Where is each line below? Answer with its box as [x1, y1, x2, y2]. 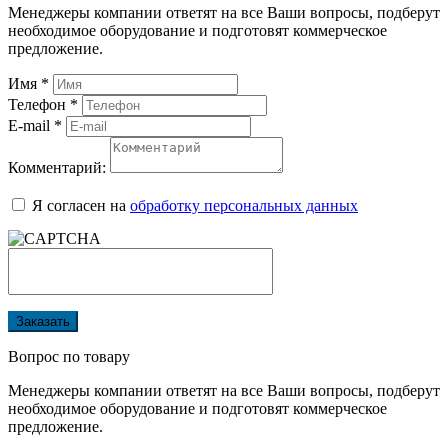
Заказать [16, 313, 70, 329]
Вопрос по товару [8, 347, 130, 365]
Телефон [8, 95, 70, 113]
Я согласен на [32, 196, 130, 214]
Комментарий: [8, 158, 106, 176]
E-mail [8, 116, 54, 134]
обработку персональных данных [130, 196, 358, 214]
